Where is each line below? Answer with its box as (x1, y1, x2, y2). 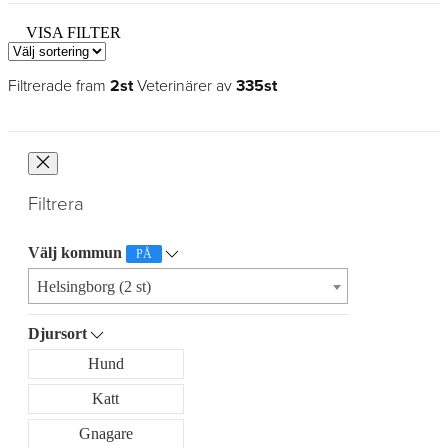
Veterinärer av (133, 75, 236, 96)
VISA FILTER (18, 23, 121, 41)
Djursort (28, 325, 87, 343)
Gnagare (78, 425, 133, 443)
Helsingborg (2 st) (37, 278, 151, 296)
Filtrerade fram (8, 75, 110, 96)
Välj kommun (28, 244, 126, 262)
